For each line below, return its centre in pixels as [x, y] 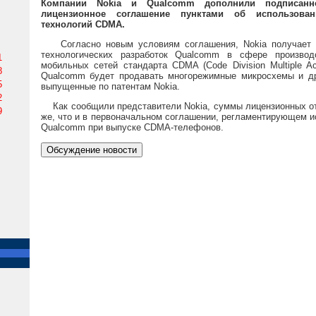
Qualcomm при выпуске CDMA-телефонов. [132, 128]
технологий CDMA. [83, 24]
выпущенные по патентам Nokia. [110, 86]
